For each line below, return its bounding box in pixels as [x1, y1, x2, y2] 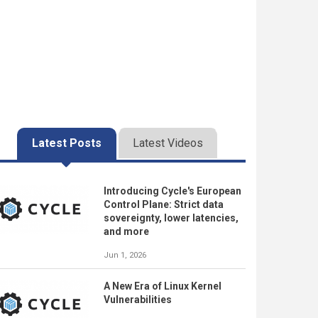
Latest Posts [31, 136, 102, 150]
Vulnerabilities [104, 294, 172, 305]
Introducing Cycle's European [104, 185, 241, 197]
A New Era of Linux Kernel [104, 280, 221, 292]
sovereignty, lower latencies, [104, 212, 238, 224]
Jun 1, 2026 [104, 251, 146, 260]
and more [104, 226, 149, 237]
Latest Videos [132, 136, 203, 150]
